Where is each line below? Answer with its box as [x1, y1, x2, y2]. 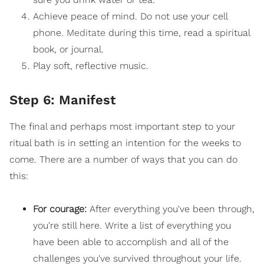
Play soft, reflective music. [33, 60, 148, 71]
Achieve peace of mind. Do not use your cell [33, 10, 227, 22]
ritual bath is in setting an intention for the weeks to [9, 137, 241, 148]
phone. [33, 27, 67, 38]
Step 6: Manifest [9, 92, 115, 107]
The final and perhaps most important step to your [9, 120, 235, 132]
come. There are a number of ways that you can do [9, 153, 237, 165]
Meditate [67, 27, 105, 38]
